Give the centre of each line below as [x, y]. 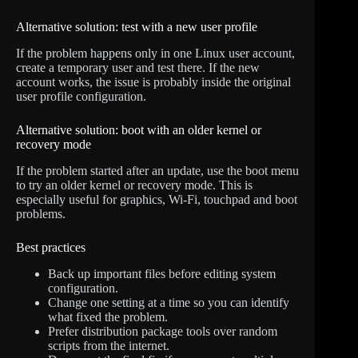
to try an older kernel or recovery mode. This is [134, 185]
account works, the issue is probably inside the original [153, 82]
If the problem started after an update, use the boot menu [157, 170]
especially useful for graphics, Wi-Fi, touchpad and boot [157, 199]
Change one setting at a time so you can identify [169, 302]
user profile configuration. [81, 96]
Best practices [51, 247]
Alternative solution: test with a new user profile [137, 27]
